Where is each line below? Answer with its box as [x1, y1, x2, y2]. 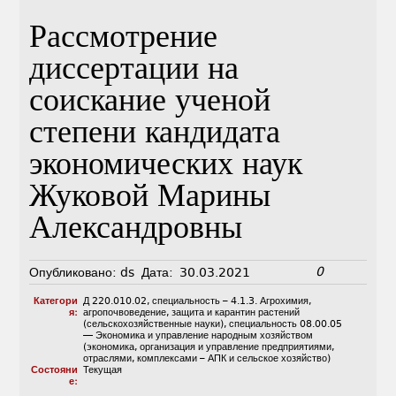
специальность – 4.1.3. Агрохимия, [151, 295, 311, 308]
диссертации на [29, 50, 240, 93]
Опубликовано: [29, 265, 118, 280]
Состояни [30, 364, 78, 377]
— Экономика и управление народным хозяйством [82, 330, 313, 342]
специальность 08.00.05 [228, 318, 342, 331]
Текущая [82, 364, 122, 377]
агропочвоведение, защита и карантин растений [82, 307, 300, 319]
